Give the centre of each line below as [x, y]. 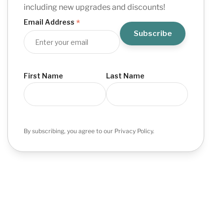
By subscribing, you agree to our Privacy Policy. [89, 131]
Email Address [50, 22]
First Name [44, 76]
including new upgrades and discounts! [95, 7]
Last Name [125, 76]
